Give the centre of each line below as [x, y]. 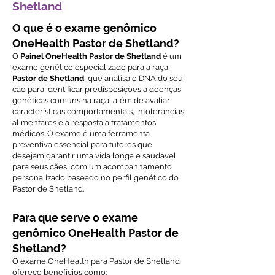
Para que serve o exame [75, 218]
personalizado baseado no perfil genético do [95, 178]
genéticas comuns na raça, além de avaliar [91, 100]
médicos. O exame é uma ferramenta [81, 134]
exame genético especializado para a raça [90, 67]
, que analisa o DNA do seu [134, 78]
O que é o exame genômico [84, 28]
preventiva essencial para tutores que [82, 145]
